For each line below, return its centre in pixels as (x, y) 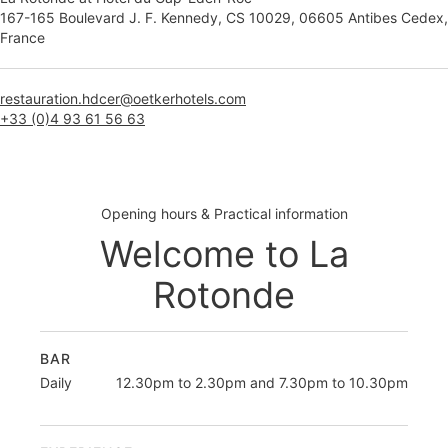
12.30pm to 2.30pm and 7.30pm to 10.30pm (262, 383)
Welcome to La (224, 254)
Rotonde (224, 295)
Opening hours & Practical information (224, 214)
